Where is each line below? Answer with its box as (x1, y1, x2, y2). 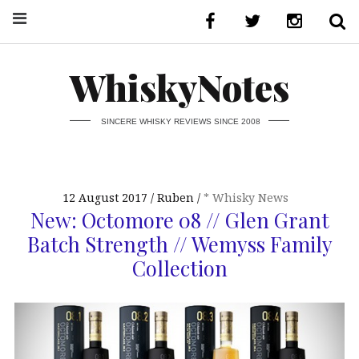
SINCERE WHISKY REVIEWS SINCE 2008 (100, 116, 260, 126)
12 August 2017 (62, 190, 147, 206)
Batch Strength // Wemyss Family (26, 229, 333, 257)
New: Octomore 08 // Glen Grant (30, 205, 329, 233)
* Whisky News (203, 190, 288, 206)
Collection (131, 253, 228, 281)
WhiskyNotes (70, 63, 289, 111)
